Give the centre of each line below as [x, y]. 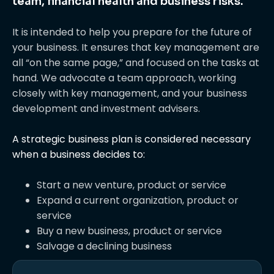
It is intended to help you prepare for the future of [132, 32]
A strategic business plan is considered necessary [131, 139]
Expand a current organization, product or [138, 200]
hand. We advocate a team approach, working [124, 78]
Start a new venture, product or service [131, 185]
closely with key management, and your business [130, 93]
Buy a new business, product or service [129, 231]
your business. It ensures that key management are [136, 47]
